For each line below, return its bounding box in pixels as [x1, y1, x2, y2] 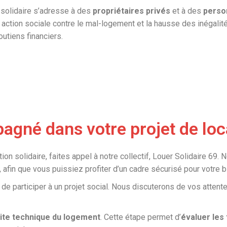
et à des [170, 6, 201, 16]
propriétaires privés [91, 6, 170, 16]
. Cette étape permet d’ [100, 212, 181, 222]
